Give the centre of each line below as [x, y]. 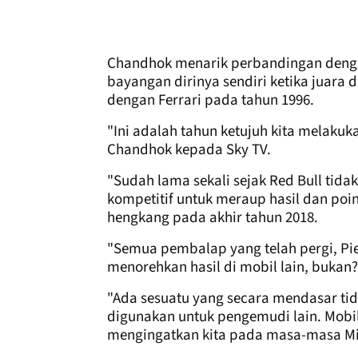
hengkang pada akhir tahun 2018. [213, 217]
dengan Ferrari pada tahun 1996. [211, 100]
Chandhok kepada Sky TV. [189, 149]
